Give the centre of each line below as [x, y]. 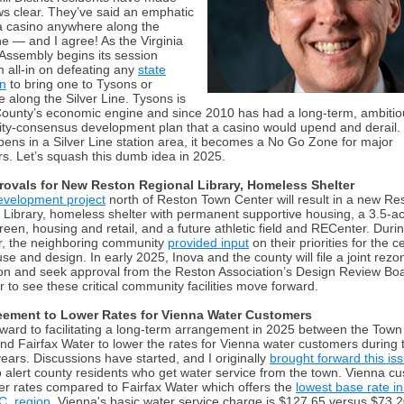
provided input [208, 243]
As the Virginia [142, 41]
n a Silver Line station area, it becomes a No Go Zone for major [212, 142]
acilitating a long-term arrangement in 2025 [174, 329]
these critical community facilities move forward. [183, 286]
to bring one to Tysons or [79, 84]
